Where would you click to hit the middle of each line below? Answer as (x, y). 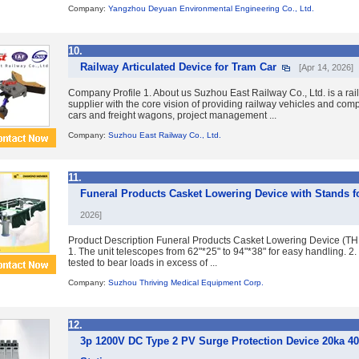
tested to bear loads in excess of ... (143, 263)
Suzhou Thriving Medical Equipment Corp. (186, 282)
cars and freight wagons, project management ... (172, 115)
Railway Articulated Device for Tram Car (178, 67)
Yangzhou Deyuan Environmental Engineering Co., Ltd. (211, 8)
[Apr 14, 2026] (326, 67)
